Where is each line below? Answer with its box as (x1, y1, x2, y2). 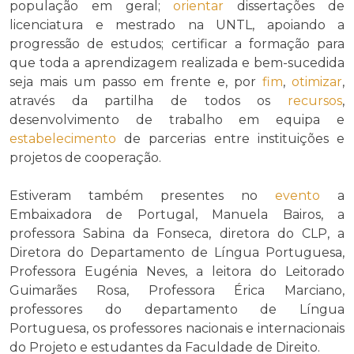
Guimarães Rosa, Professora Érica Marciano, (9, 282, 345, 298)
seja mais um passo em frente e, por (9, 73, 262, 89)
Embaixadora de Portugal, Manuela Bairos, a (9, 206, 345, 222)
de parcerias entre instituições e (116, 130, 345, 146)
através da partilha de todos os (9, 92, 288, 108)
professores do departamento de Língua (9, 301, 345, 317)
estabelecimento (9, 130, 116, 146)
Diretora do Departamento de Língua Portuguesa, (9, 244, 345, 260)
